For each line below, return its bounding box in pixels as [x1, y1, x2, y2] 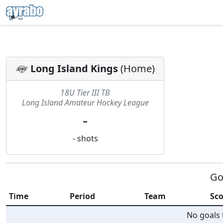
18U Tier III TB [60, 87, 110, 98]
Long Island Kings [30, 62, 118, 75]
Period [70, 191, 96, 202]
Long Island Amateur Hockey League [21, 97, 149, 108]
